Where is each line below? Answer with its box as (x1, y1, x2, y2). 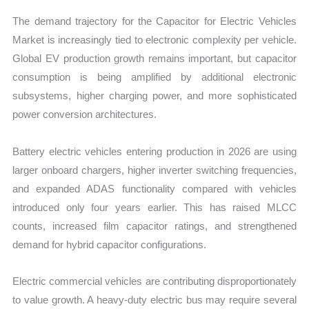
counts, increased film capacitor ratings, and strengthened (12, 219, 297, 232)
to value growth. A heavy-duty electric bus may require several (12, 293, 297, 306)
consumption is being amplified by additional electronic (12, 71, 297, 83)
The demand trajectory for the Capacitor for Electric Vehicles (12, 15, 297, 28)
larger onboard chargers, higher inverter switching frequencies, (12, 163, 297, 176)
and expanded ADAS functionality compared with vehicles (12, 182, 297, 195)
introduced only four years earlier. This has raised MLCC (12, 201, 297, 213)
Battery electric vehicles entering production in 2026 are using (12, 145, 297, 157)
